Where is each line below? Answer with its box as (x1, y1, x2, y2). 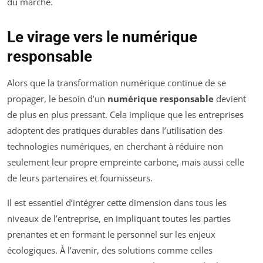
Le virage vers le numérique (7, 28, 197, 46)
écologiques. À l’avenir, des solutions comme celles (7, 244, 213, 257)
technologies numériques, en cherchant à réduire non (7, 140, 223, 153)
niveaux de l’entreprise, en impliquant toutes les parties (7, 213, 231, 225)
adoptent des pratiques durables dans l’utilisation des (7, 124, 222, 137)
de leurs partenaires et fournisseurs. (7, 172, 153, 184)
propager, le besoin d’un (7, 93, 107, 105)
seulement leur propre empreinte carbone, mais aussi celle (7, 156, 244, 168)
